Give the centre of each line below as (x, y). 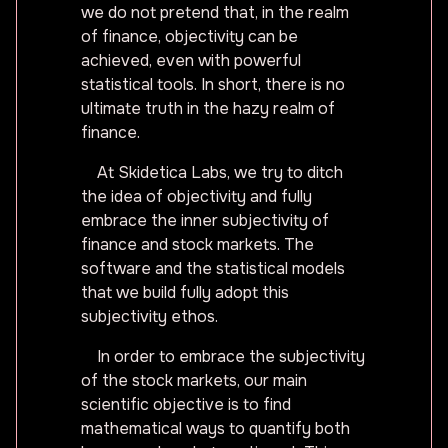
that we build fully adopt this (185, 292)
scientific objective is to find (186, 404)
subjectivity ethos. (149, 316)
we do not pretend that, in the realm (215, 12)
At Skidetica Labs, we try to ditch (220, 172)
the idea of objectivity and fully (196, 196)
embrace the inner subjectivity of (205, 220)
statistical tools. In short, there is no (213, 84)
